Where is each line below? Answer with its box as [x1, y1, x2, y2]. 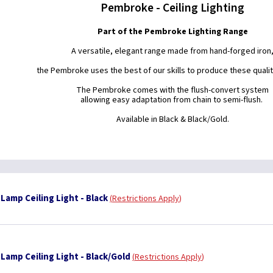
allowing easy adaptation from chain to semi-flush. [80, 94, 265, 106]
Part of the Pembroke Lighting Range [97, 26, 248, 38]
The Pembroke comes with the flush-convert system [76, 84, 269, 96]
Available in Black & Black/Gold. [116, 113, 229, 126]
